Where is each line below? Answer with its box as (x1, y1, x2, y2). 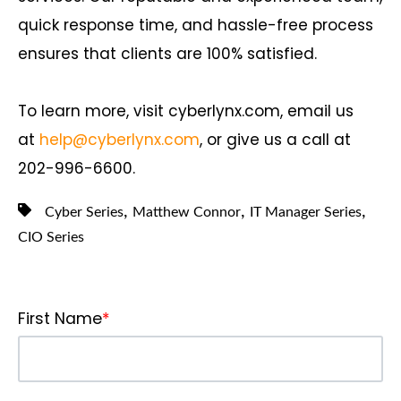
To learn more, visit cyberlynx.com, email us (18, 99, 354, 122)
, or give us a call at (200, 128, 351, 150)
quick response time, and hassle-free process (18, 13, 373, 36)
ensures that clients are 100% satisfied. (18, 42, 321, 64)
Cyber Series (45, 204, 124, 219)
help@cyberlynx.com (39, 128, 200, 150)
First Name (18, 307, 102, 329)
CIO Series (18, 229, 84, 244)
